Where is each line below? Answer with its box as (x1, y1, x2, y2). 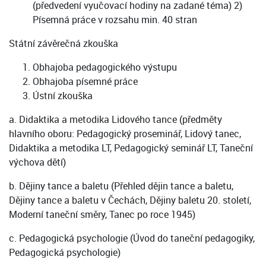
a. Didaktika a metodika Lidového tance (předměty (9, 113, 222, 126)
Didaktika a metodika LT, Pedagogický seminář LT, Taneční (9, 141, 253, 155)
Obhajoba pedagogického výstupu (33, 61, 177, 74)
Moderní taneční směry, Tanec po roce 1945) (9, 208, 195, 221)
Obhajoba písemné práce (33, 75, 138, 88)
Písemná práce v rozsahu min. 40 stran (33, 13, 197, 27)
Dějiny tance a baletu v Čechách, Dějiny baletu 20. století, (9, 194, 251, 207)
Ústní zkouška (33, 89, 93, 103)
